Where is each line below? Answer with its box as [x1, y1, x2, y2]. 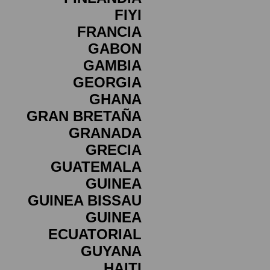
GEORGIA [73, 74, 142, 90]
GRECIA [86, 142, 142, 158]
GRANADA [69, 125, 142, 141]
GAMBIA [83, 57, 142, 74]
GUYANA [81, 243, 142, 259]
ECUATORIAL [48, 226, 142, 242]
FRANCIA [77, 24, 142, 40]
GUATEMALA [51, 159, 142, 175]
